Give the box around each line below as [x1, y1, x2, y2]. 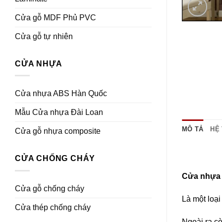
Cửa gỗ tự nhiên [15, 32, 73, 41]
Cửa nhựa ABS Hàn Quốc [15, 89, 107, 98]
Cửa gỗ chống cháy [15, 184, 84, 193]
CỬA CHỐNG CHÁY [15, 154, 96, 163]
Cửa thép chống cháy [15, 203, 91, 212]
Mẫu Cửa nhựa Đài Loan [15, 108, 103, 117]
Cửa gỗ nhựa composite [15, 127, 101, 136]
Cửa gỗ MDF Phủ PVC [15, 13, 96, 22]
